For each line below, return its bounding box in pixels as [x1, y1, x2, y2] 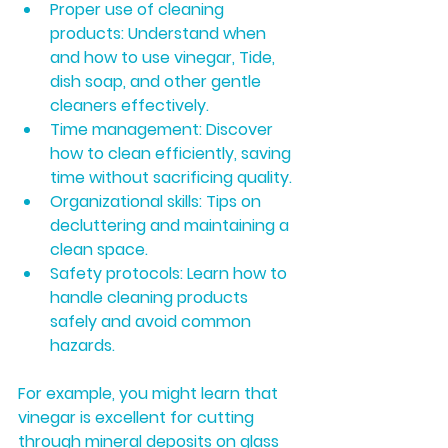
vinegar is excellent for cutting [18, 406, 258, 429]
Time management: [50, 118, 202, 141]
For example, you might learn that [18, 382, 282, 405]
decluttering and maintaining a [50, 214, 293, 237]
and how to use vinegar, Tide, [50, 46, 279, 69]
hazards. [50, 334, 115, 357]
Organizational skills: [50, 190, 202, 213]
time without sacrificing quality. [50, 166, 292, 189]
